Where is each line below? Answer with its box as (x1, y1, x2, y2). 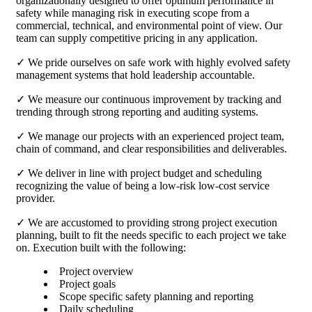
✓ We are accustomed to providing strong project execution (16, 216, 277, 228)
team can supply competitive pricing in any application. (16, 31, 258, 44)
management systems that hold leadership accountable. (16, 68, 255, 81)
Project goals (59, 277, 116, 290)
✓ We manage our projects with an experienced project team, (16, 130, 284, 142)
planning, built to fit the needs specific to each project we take (16, 228, 286, 241)
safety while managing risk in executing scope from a (16, 6, 249, 19)
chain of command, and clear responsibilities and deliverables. (16, 142, 287, 155)
